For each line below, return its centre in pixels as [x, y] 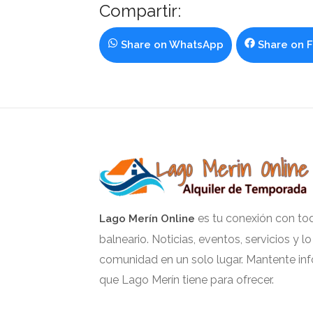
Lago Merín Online [147, 218]
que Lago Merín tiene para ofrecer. [187, 279]
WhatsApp [196, 44]
